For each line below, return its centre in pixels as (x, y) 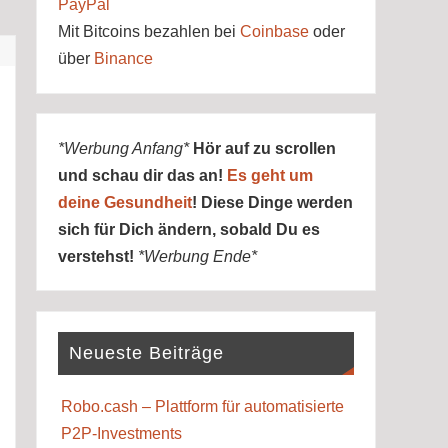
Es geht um (269, 175)
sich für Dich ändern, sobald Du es (188, 229)
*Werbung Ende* (197, 256)
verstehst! (97, 256)
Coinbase (274, 31)
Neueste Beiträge (146, 353)
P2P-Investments (121, 433)
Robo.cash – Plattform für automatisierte (202, 406)
